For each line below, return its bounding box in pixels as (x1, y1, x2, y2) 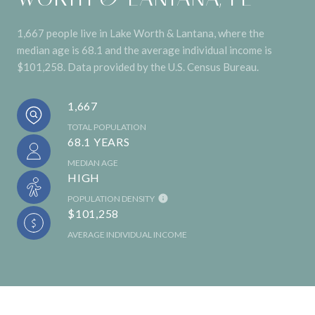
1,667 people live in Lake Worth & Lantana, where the (17, 26, 264, 39)
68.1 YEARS (67, 134, 130, 148)
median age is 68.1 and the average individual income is (17, 43, 272, 56)
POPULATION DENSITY (67, 193, 155, 204)
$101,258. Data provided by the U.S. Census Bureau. (17, 60, 259, 73)
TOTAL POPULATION (67, 121, 146, 132)
